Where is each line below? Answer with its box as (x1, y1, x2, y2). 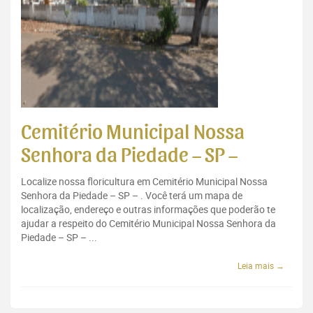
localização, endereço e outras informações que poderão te (21, 203, 275, 217)
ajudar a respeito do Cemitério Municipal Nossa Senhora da (21, 217, 276, 231)
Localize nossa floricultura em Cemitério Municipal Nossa (21, 175, 268, 189)
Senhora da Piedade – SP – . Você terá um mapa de (21, 189, 242, 203)
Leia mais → (238, 260, 284, 272)
